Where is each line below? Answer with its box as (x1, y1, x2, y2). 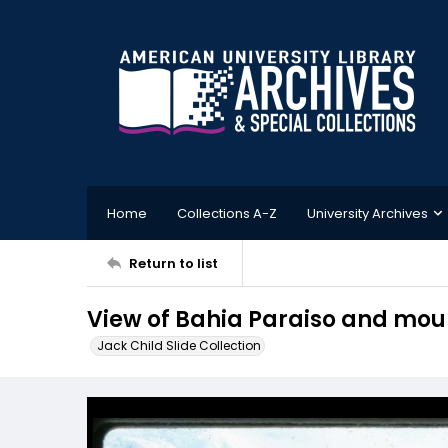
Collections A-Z (177, 203, 277, 223)
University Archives (307, 203, 428, 223)
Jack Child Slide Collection (97, 337, 261, 354)
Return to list (129, 253, 218, 273)
